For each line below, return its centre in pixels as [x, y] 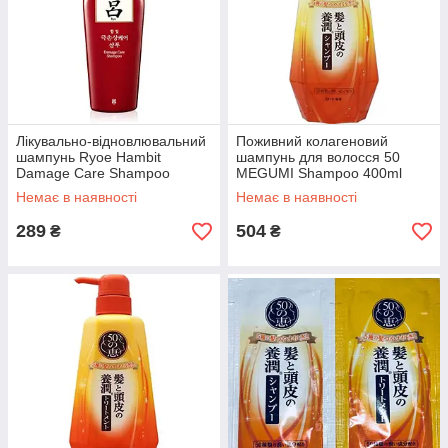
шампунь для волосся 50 [318, 157]
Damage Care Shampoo [93, 173]
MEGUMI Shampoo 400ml [319, 173]
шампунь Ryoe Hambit [88, 157]
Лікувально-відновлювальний [111, 141]
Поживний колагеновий [312, 141]
